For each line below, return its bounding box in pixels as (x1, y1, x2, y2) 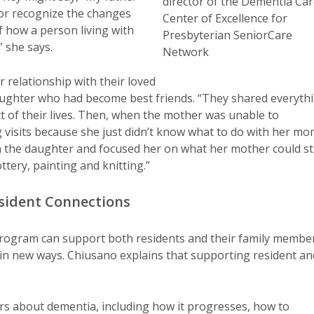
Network (163, 43, 210, 60)
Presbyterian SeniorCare (163, 27, 293, 43)
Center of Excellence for (163, 10, 288, 26)
